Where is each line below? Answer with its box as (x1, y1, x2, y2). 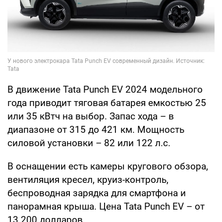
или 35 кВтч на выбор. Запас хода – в (7, 110, 174, 122)
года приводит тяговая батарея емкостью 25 (7, 97, 206, 109)
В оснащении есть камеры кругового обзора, (7, 160, 208, 172)
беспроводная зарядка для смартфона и (7, 187, 186, 199)
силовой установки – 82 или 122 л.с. (7, 137, 170, 149)
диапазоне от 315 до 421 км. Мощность (7, 123, 184, 135)
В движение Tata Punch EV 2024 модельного (7, 83, 203, 95)
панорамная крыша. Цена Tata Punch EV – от (7, 200, 205, 212)
